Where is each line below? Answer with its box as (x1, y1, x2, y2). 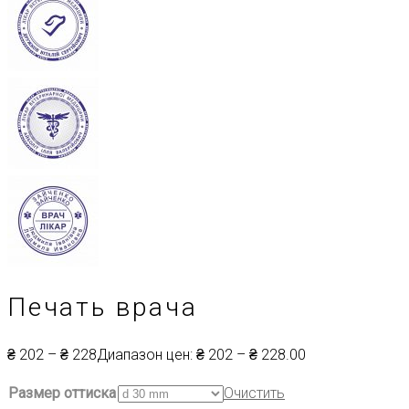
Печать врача (7, 292, 198, 323)
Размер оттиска (8, 384, 116, 403)
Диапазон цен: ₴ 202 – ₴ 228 (97, 346, 286, 364)
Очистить (224, 384, 285, 403)
